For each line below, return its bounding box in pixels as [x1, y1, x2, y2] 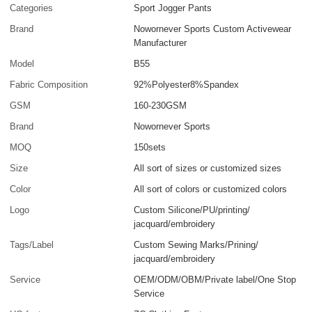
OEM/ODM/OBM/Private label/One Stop [134, 274, 297, 286]
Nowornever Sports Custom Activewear [134, 24, 292, 35]
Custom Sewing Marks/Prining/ [134, 240, 259, 251]
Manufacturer [134, 38, 187, 49]
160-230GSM [134, 100, 187, 111]
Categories [10, 3, 54, 14]
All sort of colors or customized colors [134, 184, 288, 195]
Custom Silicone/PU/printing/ [134, 205, 251, 216]
